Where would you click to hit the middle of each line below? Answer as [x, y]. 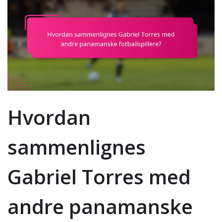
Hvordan [49, 117]
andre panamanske [100, 207]
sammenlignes [77, 147]
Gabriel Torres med [99, 177]
